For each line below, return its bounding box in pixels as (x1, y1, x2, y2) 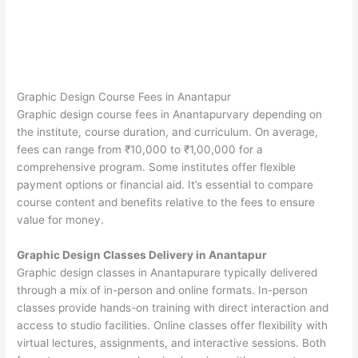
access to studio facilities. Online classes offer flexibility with (17, 318, 328, 332)
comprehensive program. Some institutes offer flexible (17, 160, 296, 173)
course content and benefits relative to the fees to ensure (17, 195, 316, 209)
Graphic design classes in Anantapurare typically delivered (17, 265, 318, 279)
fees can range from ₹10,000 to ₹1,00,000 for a (17, 142, 264, 156)
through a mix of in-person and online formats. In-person (17, 283, 308, 296)
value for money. (17, 213, 105, 226)
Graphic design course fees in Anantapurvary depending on (17, 107, 323, 121)
